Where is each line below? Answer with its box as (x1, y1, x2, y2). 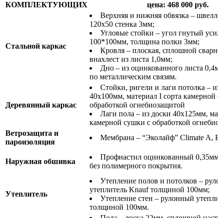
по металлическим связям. (90, 72, 177, 81)
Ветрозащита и (5, 128, 58, 137)
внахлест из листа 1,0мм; (90, 54, 172, 63)
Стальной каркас (5, 41, 66, 50)
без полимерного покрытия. (90, 161, 182, 170)
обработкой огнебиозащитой (90, 100, 185, 109)
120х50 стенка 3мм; (90, 19, 154, 28)
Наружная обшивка (5, 157, 75, 165)
